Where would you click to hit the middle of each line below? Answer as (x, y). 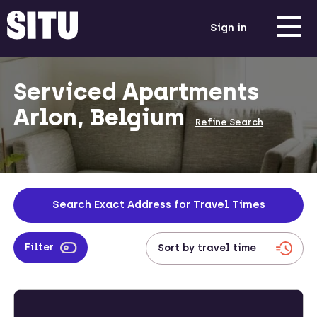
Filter (39, 247)
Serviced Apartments (136, 92)
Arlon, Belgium (102, 117)
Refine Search (229, 122)
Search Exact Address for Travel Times (158, 204)
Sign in (228, 28)
